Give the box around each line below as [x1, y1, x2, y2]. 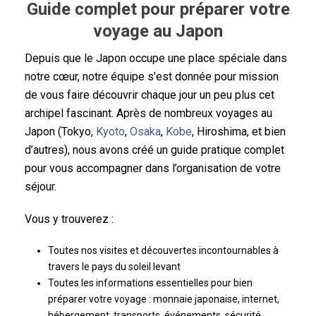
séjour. [25, 180, 56, 194]
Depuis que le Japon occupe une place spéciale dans [25, 51, 287, 66]
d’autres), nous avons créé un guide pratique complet [25, 143, 284, 157]
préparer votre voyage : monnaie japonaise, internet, [47, 293, 279, 305]
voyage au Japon [93, 21, 223, 42]
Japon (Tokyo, [25, 125, 96, 139]
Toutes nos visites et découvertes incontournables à [47, 245, 279, 257]
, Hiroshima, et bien [192, 125, 286, 139]
